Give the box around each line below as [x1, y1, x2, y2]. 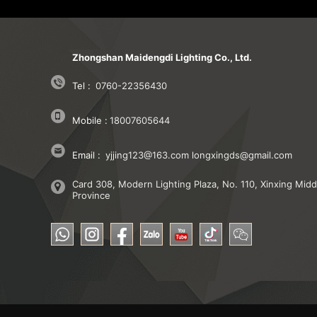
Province [72, 190, 110, 202]
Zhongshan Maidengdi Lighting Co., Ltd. [72, 52, 252, 64]
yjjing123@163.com [105, 149, 189, 161]
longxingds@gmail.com [192, 149, 292, 161]
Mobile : [72, 115, 108, 127]
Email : [72, 149, 100, 161]
